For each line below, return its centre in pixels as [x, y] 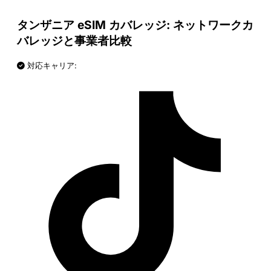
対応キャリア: [51, 66]
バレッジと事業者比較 [74, 41]
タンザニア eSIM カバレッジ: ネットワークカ [135, 25]
